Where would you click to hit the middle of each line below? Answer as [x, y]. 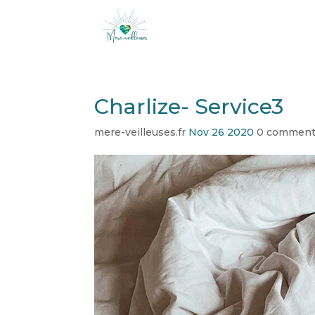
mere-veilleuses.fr [140, 132]
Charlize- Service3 [189, 107]
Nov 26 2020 [221, 132]
